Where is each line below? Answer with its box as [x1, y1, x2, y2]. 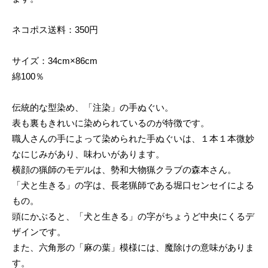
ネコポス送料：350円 [12, 25, 98, 35]
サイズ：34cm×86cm [12, 56, 98, 66]
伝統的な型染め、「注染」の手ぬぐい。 [12, 102, 173, 113]
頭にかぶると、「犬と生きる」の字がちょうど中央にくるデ [12, 211, 254, 222]
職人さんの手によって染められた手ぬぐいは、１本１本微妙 [12, 133, 254, 144]
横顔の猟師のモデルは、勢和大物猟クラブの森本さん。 [12, 165, 236, 175]
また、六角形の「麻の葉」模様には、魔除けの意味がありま [12, 242, 254, 253]
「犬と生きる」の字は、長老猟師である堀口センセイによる [12, 180, 254, 191]
